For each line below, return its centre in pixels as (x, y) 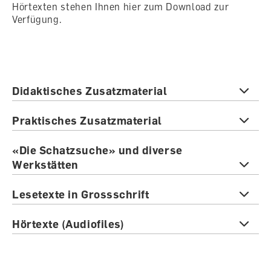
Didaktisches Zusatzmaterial (90, 90)
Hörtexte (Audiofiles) (68, 224)
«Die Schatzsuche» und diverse (97, 150)
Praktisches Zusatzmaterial (87, 120)
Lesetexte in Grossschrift (81, 194)
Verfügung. (37, 19)
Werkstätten (45, 164)
